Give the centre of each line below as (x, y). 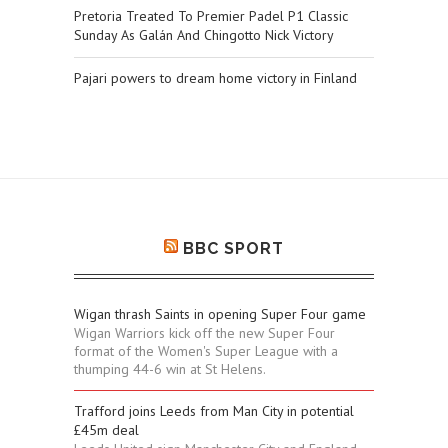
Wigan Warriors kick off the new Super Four (204, 333)
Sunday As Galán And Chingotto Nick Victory (204, 35)
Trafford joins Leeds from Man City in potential (214, 411)
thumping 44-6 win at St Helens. (170, 369)
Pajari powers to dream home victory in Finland (215, 78)
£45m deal (106, 430)
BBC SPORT (233, 249)
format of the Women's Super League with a (206, 351)
